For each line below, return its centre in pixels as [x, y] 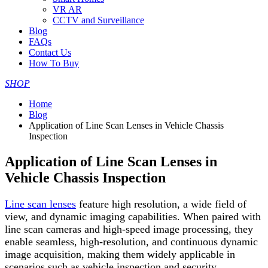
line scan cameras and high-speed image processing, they [129, 229]
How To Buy [54, 63]
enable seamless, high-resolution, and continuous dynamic [131, 241]
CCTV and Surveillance [98, 20]
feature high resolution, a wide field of [161, 204]
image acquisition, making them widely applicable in [120, 254]
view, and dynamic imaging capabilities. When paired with [133, 216]
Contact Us [50, 52]
